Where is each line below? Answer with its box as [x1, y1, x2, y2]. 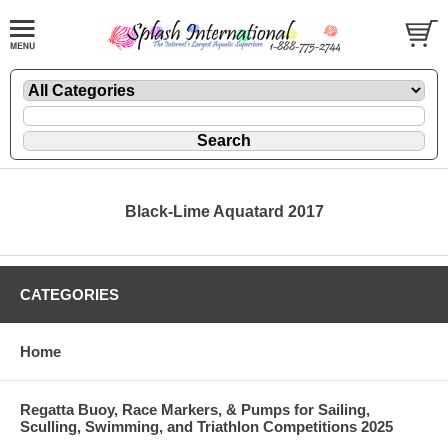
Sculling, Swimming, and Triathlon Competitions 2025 [20, 417, 393, 435]
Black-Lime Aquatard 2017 [124, 202, 324, 220]
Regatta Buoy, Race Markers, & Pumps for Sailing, [20, 400, 370, 418]
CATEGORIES [20, 285, 119, 303]
